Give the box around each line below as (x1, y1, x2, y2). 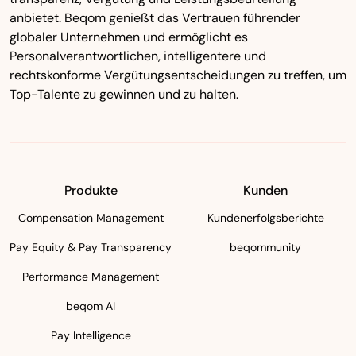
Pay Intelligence (50, 328, 131, 343)
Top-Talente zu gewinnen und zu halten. (10, 86, 238, 103)
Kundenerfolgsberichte (207, 211, 324, 226)
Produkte (64, 182, 118, 199)
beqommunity (230, 240, 301, 255)
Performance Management (22, 269, 159, 284)
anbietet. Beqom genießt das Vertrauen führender (10, 10, 300, 27)
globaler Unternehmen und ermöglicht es (10, 29, 248, 46)
